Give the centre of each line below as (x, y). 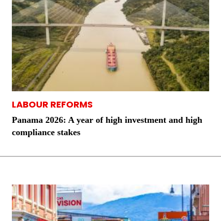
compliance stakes (46, 132)
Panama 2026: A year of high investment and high (107, 120)
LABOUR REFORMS (52, 105)
